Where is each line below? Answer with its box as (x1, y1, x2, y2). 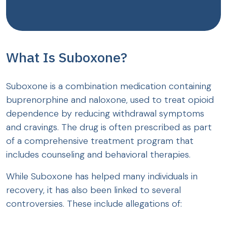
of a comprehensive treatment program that (6, 135, 194, 147)
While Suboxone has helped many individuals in (6, 170, 198, 183)
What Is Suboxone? (6, 48, 127, 66)
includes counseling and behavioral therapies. (6, 148, 191, 161)
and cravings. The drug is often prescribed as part (6, 121, 212, 134)
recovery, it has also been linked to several (6, 184, 181, 197)
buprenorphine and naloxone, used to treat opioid (6, 94, 214, 106)
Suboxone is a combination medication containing (6, 80, 211, 93)
